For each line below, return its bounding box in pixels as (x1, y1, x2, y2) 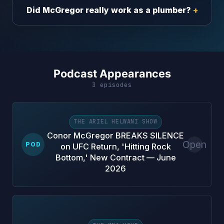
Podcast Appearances (53, 66, 171, 80)
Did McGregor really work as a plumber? (26, 5, 191, 15)
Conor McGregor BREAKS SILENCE (47, 130, 184, 141)
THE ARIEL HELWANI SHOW (73, 117, 157, 126)
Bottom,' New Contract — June (55, 152, 176, 163)
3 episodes (92, 80, 132, 89)
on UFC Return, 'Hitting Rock (60, 141, 171, 152)
